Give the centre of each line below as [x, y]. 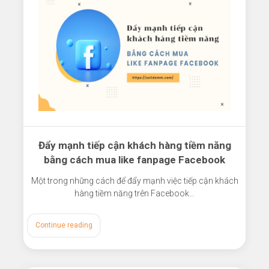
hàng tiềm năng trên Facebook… [134, 194]
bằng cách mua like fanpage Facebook [134, 160]
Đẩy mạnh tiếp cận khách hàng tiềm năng [134, 146]
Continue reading [64, 225]
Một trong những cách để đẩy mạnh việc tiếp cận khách [134, 181]
